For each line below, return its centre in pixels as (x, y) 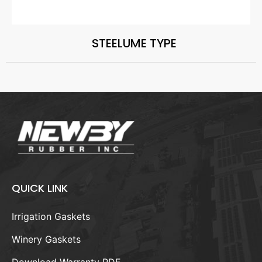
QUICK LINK (40, 188)
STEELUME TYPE (134, 43)
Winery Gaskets (46, 239)
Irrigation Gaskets (51, 216)
